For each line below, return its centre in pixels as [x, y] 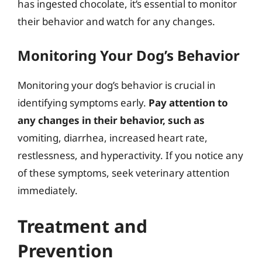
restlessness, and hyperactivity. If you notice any [130, 155]
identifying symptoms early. [83, 102]
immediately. [48, 190]
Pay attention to [188, 102]
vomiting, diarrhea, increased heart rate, [113, 137]
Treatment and [82, 226]
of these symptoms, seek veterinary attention [124, 173]
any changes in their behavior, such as [111, 120]
